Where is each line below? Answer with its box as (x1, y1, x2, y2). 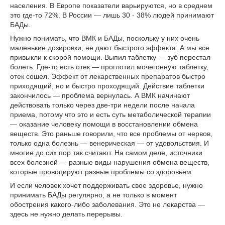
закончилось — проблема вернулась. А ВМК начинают (10, 91, 190, 99)
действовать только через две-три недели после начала (10, 101, 195, 109)
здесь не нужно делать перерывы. (10, 210, 123, 218)
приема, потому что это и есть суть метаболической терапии (10, 110, 211, 119)
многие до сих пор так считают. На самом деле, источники (10, 149, 202, 157)
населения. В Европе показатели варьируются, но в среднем (10, 2, 212, 10)
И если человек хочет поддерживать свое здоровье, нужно (10, 181, 203, 189)
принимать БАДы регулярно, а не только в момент (10, 191, 177, 199)
